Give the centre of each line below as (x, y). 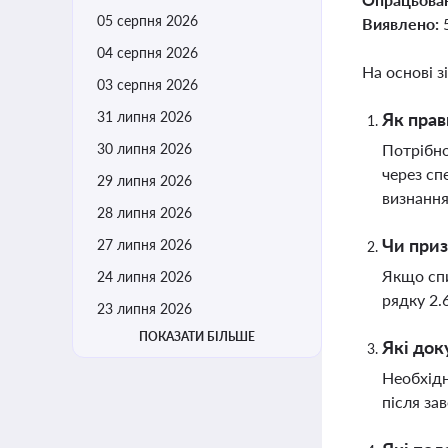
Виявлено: (402, 23)
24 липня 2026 (144, 276)
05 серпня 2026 (147, 20)
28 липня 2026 (144, 212)
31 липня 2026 (144, 116)
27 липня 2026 (144, 244)
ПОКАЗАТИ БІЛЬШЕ (197, 336)
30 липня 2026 (144, 148)
